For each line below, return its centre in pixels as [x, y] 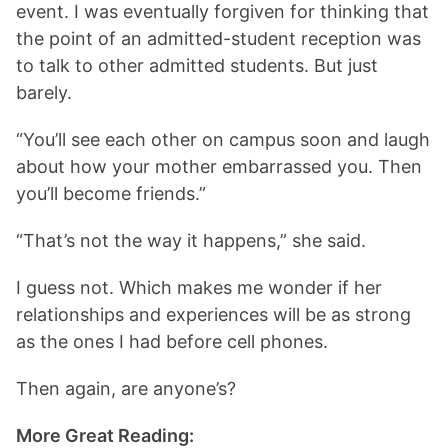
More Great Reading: [109, 435]
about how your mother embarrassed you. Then [219, 166]
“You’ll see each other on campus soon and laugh [223, 139]
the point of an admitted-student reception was [218, 38]
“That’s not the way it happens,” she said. [191, 240]
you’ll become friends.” [111, 193]
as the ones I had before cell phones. [174, 341]
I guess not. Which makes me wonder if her [199, 287]
